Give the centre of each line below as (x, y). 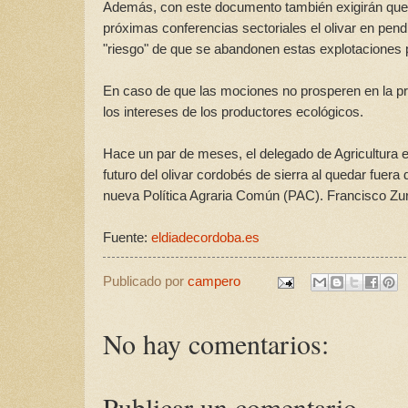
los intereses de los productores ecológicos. (233, 112)
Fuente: (127, 238)
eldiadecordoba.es (205, 238)
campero (214, 282)
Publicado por (145, 282)
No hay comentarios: (216, 344)
